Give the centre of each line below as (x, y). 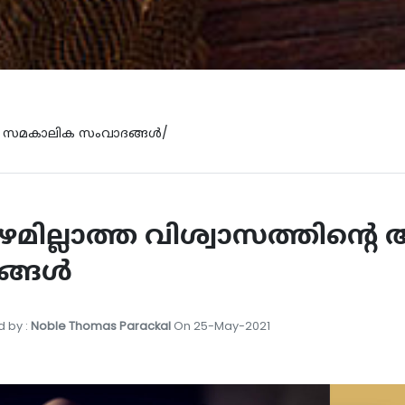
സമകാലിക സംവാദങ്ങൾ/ (85, 133)
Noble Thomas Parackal (100, 326)
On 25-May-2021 (220, 326)
